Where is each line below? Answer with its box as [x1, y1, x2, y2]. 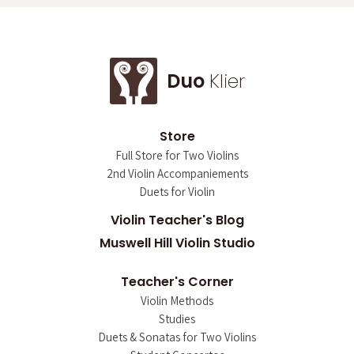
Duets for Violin [139, 184, 215, 200]
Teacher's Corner [120, 273, 234, 292]
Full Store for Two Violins [115, 148, 239, 164]
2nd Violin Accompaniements [106, 166, 248, 182]
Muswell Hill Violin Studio [99, 234, 255, 253]
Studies [159, 311, 195, 327]
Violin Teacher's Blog [110, 211, 244, 230]
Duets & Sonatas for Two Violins [98, 330, 256, 345]
